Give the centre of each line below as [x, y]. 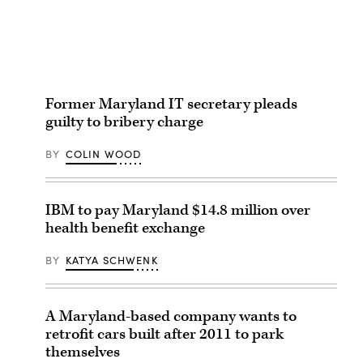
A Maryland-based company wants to [171, 316]
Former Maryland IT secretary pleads [171, 104]
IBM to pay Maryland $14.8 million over [178, 210]
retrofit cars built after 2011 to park [164, 334]
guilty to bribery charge [124, 122]
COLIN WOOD [103, 154]
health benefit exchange [125, 228]
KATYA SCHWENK [111, 260]
